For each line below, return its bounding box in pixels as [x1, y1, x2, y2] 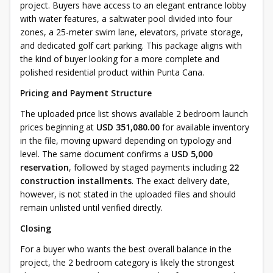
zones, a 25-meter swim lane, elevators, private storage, [20, 26, 243, 38]
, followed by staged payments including [69, 161, 229, 173]
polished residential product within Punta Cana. [20, 66, 204, 78]
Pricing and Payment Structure [20, 87, 152, 99]
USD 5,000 [171, 148, 213, 160]
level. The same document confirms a [20, 148, 171, 160]
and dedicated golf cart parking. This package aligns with [20, 40, 242, 51]
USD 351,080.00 [96, 121, 160, 133]
